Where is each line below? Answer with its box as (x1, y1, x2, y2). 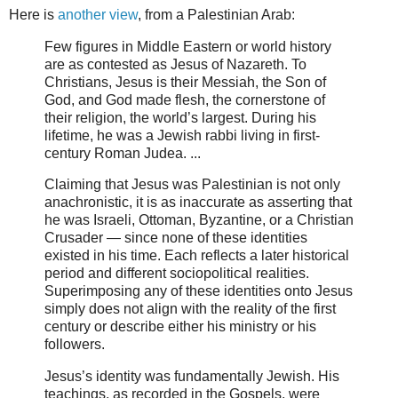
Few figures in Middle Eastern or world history (44, 38, 331, 54)
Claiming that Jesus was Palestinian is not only (44, 177, 340, 193)
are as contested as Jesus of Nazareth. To (44, 56, 306, 72)
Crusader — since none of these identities (44, 230, 307, 246)
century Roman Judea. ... (44, 145, 201, 161)
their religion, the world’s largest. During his (44, 109, 316, 125)
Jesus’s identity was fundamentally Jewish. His (44, 369, 339, 385)
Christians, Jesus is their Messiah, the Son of (44, 74, 326, 90)
